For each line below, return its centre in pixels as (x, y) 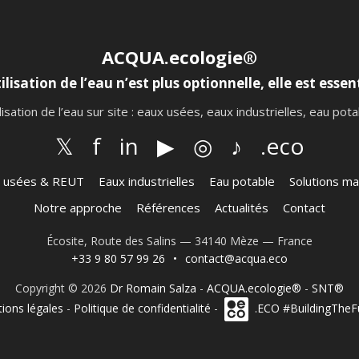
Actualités (242, 208)
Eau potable (242, 181)
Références (168, 208)
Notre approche (78, 208)
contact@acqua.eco (236, 258)
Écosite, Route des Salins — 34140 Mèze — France (179, 241)
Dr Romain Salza (153, 288)
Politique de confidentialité (142, 308)
